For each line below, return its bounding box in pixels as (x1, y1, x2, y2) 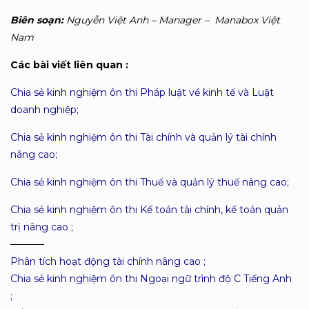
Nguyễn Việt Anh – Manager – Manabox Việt (63, 13, 280, 26)
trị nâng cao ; (10, 220, 76, 233)
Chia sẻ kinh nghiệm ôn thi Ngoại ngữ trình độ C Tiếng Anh (10, 272, 292, 285)
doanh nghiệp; (10, 103, 79, 116)
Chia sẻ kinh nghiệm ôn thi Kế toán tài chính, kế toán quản (10, 203, 288, 216)
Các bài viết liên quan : (10, 58, 128, 71)
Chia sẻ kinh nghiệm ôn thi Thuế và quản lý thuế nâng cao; (10, 175, 292, 188)
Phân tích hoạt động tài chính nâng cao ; (10, 255, 208, 268)
